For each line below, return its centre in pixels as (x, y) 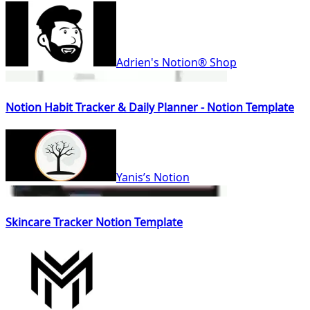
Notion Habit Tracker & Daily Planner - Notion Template (150, 107)
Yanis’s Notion (153, 177)
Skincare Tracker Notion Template (94, 222)
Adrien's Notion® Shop (176, 62)
